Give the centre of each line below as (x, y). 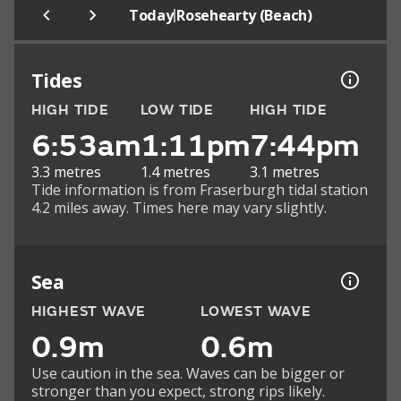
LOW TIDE (177, 111)
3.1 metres (284, 172)
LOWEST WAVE (256, 312)
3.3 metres (66, 172)
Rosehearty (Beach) (244, 16)
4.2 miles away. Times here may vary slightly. (179, 208)
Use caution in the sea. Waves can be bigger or (188, 374)
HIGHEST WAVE (89, 312)
